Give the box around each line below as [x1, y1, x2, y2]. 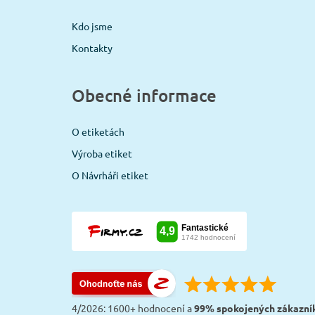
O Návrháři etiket [72, 169, 148, 181]
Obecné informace [72, 84, 217, 106]
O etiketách [72, 125, 124, 138]
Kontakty [72, 41, 112, 54]
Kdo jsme [72, 20, 112, 32]
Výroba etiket [72, 147, 132, 160]
